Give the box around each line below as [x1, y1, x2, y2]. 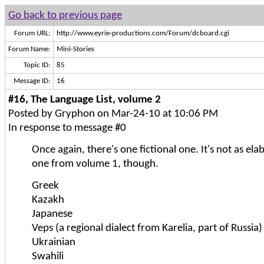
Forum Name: [8, 45, 50, 53]
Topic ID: [24, 61, 50, 69]
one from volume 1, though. [32, 158, 159, 170]
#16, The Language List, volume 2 [8, 94, 161, 105]
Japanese [32, 208, 72, 220]
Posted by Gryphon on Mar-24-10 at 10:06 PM [8, 108, 218, 120]
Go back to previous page [8, 9, 122, 21]
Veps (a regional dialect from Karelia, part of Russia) [32, 222, 262, 234]
